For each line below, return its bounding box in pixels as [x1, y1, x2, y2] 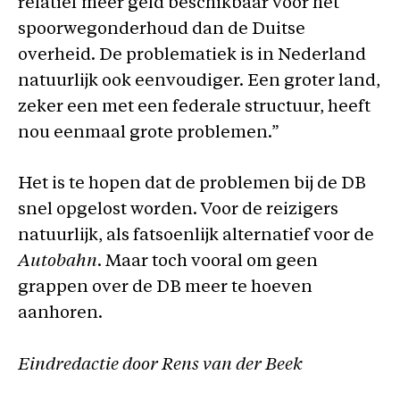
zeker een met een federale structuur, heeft [18, 98, 371, 116]
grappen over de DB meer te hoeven [18, 279, 312, 296]
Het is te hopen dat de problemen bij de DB [18, 176, 366, 193]
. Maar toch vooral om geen [97, 254, 318, 271]
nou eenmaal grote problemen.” [18, 124, 279, 142]
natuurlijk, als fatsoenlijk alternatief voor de [18, 228, 374, 245]
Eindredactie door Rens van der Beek [18, 356, 303, 374]
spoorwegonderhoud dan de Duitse [18, 21, 305, 38]
